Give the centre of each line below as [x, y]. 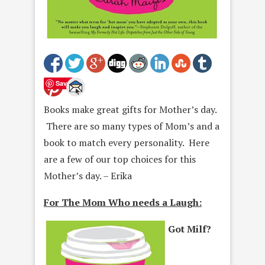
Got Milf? [190, 229]
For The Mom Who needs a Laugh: [123, 202]
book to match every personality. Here [127, 143]
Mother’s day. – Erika [88, 176]
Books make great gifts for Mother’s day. [130, 109]
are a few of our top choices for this [120, 159]
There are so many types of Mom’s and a [132, 126]
